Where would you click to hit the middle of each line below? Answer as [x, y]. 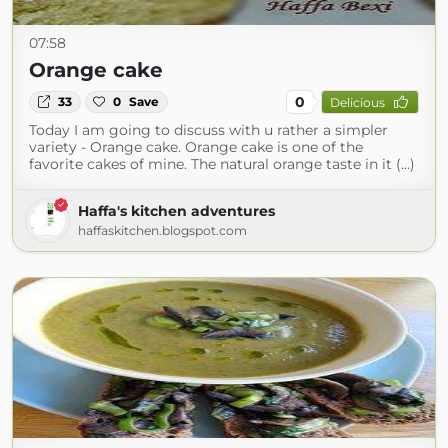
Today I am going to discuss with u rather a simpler [208, 130]
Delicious [357, 102]
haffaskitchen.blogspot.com [162, 230]
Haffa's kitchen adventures [176, 211]
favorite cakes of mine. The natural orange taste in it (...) [222, 164]
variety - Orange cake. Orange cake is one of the [196, 147]
